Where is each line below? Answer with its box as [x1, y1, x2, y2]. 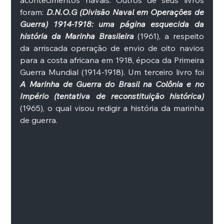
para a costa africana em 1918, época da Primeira [20, 55, 204, 65]
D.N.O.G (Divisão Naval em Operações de [46, 7, 204, 17]
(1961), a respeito [133, 31, 204, 41]
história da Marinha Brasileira [20, 31, 134, 41]
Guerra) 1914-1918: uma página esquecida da [20, 19, 204, 29]
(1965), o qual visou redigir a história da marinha [20, 103, 204, 113]
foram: [20, 7, 46, 17]
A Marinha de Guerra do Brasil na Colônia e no [20, 79, 204, 89]
